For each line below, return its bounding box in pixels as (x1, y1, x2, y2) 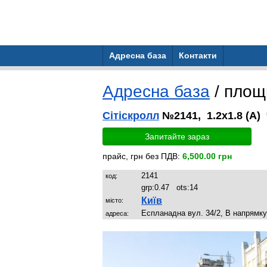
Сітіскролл (103, 110, 159, 122)
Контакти (179, 51, 217, 60)
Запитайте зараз (145, 132, 209, 141)
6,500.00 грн (182, 151, 232, 161)
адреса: (105, 210, 129, 217)
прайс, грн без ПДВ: (103, 151, 182, 161)
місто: (105, 197, 123, 204)
